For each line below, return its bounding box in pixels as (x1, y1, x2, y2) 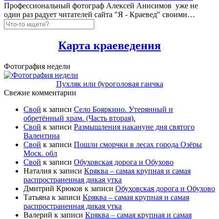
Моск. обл (23, 149, 57, 157)
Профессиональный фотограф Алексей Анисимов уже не (4, 1, 198, 10)
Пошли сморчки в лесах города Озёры (74, 140, 202, 149)
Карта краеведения (58, 39, 161, 52)
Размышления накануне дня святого (74, 122, 195, 131)
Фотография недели (4, 62, 70, 70)
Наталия (23, 166, 51, 175)
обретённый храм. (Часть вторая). (23, 113, 135, 122)
